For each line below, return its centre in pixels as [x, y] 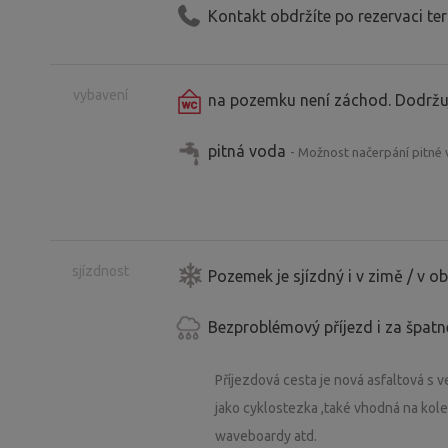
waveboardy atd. [266, 435]
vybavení [100, 94]
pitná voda [249, 150]
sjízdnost [100, 270]
